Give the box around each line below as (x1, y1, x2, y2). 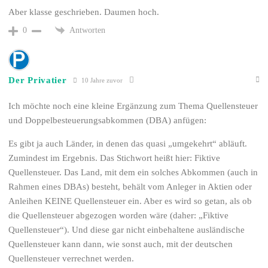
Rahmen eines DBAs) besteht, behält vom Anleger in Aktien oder (8, 182, 252, 192)
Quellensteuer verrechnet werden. (8, 254, 135, 264)
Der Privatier (8, 75, 67, 85)
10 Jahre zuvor (79, 76, 123, 84)
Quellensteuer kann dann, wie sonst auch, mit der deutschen (8, 239, 233, 249)
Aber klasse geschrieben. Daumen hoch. (8, 7, 160, 17)
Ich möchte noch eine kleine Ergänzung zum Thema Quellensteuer (8, 101, 258, 111)
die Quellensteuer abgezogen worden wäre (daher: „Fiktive (8, 211, 229, 221)
